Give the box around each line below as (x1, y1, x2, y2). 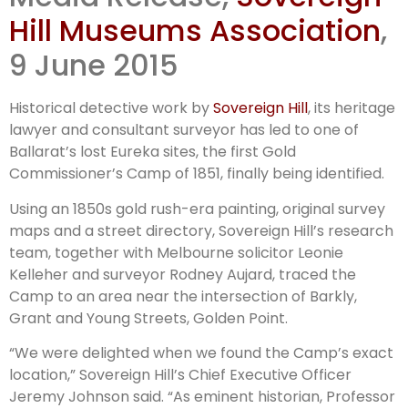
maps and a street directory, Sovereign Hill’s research (9, 219, 393, 241)
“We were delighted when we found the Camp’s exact (9, 342, 393, 364)
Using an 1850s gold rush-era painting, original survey (9, 198, 385, 219)
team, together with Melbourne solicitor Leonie (9, 241, 343, 263)
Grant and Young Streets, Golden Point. (9, 307, 288, 329)
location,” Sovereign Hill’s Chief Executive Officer (9, 364, 352, 386)
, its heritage (308, 97, 395, 119)
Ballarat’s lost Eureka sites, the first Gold (9, 141, 296, 163)
